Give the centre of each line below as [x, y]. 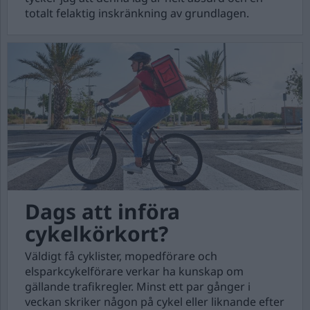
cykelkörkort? [97, 234]
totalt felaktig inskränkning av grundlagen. [137, 13]
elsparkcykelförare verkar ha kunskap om [134, 271]
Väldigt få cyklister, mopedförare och [121, 256]
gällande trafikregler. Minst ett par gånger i [138, 286]
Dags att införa [102, 211]
